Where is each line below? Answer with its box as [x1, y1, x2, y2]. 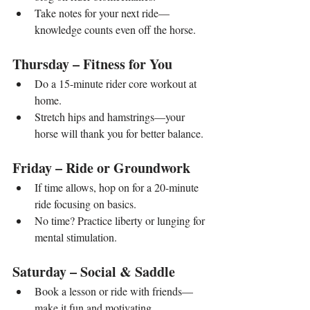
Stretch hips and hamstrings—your [35, 109, 188, 125]
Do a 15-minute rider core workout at [35, 76, 199, 91]
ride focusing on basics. [35, 197, 136, 212]
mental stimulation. [35, 230, 117, 245]
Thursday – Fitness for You [12, 54, 172, 75]
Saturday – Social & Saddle [12, 262, 175, 282]
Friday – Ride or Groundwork [12, 158, 190, 179]
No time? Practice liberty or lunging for [35, 213, 208, 228]
